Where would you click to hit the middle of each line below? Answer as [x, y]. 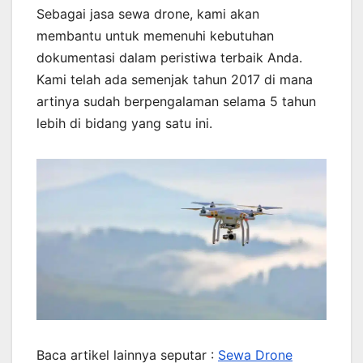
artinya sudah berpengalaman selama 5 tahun [176, 102]
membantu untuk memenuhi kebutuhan [155, 36]
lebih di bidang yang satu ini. [124, 124]
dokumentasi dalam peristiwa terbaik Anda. [169, 58]
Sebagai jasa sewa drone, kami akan [148, 14]
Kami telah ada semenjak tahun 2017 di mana [175, 80]
